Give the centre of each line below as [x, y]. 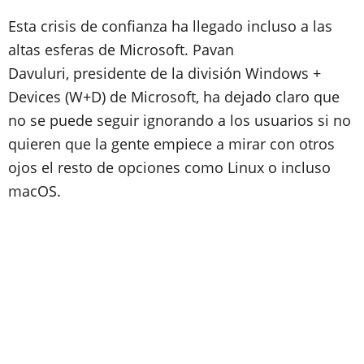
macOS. [35, 191]
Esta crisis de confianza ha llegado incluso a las [170, 26]
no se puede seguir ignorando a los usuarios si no [180, 120]
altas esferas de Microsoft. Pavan [121, 50]
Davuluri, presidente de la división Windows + [165, 73]
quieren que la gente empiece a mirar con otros [171, 144]
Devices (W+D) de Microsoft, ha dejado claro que [174, 97]
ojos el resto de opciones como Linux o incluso [169, 167]
